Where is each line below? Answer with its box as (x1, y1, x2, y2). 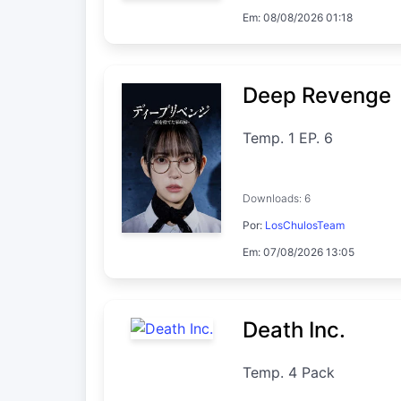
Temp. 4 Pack (243, 363, 336, 381)
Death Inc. (243, 316, 346, 343)
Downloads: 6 (243, 191, 311, 205)
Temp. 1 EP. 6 (243, 128, 334, 147)
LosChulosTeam (265, 218, 346, 232)
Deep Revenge (243, 81, 392, 108)
